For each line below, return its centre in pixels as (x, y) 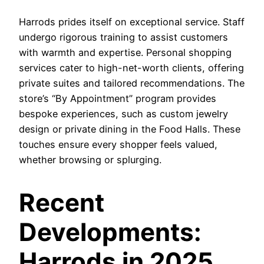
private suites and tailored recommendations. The (132, 83)
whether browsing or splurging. (90, 159)
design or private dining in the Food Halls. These (130, 129)
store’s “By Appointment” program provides (118, 98)
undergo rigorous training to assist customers (123, 37)
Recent (62, 202)
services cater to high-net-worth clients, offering (131, 67)
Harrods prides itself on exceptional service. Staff (132, 22)
